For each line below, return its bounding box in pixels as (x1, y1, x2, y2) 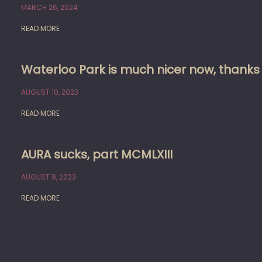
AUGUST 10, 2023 (21, 87, 78, 98)
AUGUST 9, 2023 (21, 172, 76, 182)
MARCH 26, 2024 (21, 2, 78, 13)
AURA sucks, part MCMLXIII (21, 146, 173, 163)
